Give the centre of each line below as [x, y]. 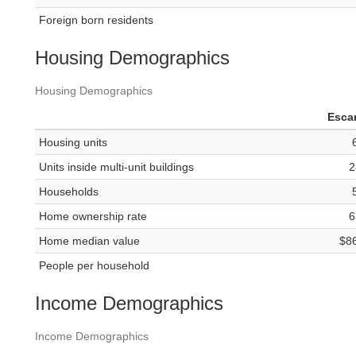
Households [69, 192]
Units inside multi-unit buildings [116, 167]
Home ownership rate [93, 217]
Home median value [89, 241]
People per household [94, 266]
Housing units [73, 143]
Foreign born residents [96, 20]
